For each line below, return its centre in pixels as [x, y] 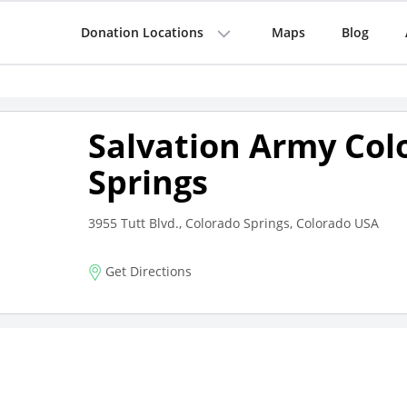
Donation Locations [142, 32]
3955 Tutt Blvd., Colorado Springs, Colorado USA [233, 223]
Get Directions [146, 271]
